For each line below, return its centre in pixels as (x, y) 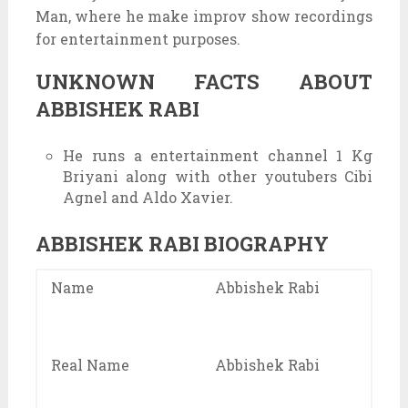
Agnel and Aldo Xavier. (148, 197)
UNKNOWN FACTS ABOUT (204, 81)
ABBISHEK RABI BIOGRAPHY (182, 243)
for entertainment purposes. (138, 38)
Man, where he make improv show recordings (204, 15)
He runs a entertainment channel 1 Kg (218, 155)
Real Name (90, 364)
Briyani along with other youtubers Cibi (218, 176)
